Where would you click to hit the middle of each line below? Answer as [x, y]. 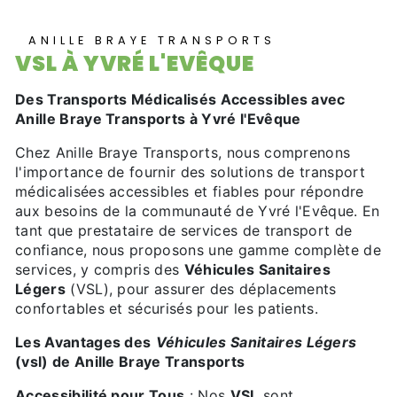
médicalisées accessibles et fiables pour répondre [190, 192]
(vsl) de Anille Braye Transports [130, 362]
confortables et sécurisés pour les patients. [167, 309]
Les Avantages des [83, 343]
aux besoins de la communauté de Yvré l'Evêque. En [198, 211]
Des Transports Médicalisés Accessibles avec [180, 100]
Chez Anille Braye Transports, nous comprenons [183, 153]
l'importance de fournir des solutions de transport [191, 172]
